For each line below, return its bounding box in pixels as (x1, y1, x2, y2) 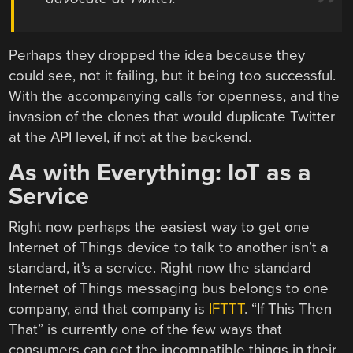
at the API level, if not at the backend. (9, 128, 252, 146)
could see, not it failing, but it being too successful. (9, 66, 336, 84)
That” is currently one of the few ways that (9, 320, 283, 338)
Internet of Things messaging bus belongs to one (9, 279, 329, 297)
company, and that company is (9, 299, 210, 318)
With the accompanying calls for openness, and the (9, 87, 340, 105)
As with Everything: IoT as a (9, 158, 312, 188)
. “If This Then (244, 299, 333, 318)
